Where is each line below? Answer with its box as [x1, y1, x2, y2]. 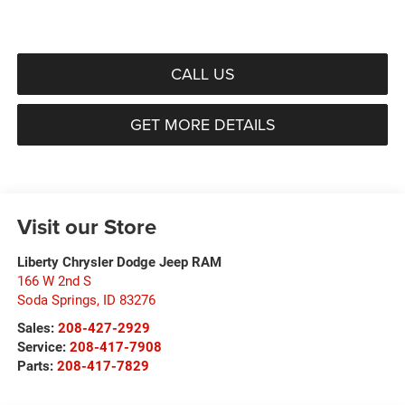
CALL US [170, 62, 235, 85]
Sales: [16, 319, 58, 336]
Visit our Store [16, 210, 156, 242]
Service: [16, 338, 70, 355]
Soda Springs [16, 291, 97, 308]
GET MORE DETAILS [129, 113, 276, 136]
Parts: [16, 357, 57, 374]
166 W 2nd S [16, 272, 91, 289]
